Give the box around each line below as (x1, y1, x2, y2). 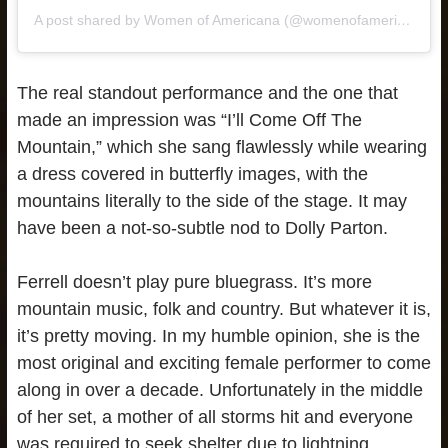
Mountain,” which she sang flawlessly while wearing (16, 136, 427, 157)
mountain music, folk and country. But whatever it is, (16, 298, 431, 319)
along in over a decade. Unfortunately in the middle (16, 379, 423, 400)
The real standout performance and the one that (16, 82, 398, 103)
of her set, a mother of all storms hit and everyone (16, 406, 413, 427)
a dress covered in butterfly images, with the (16, 163, 368, 184)
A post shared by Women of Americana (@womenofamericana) (396, 11, 411, 28)
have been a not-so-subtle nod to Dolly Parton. (16, 217, 388, 238)
